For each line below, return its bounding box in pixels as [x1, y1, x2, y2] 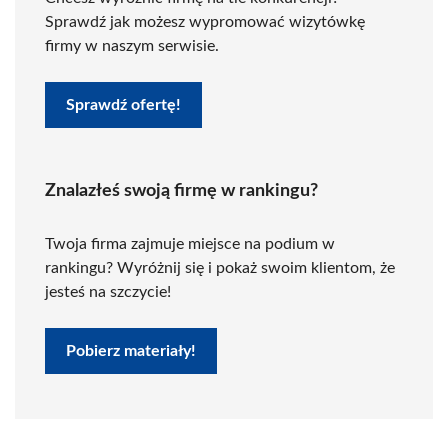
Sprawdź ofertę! [66, 97, 181, 113]
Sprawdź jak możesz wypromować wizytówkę [45, 14, 365, 30]
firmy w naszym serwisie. [45, 38, 219, 54]
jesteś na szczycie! [45, 284, 171, 300]
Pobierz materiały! [66, 343, 196, 359]
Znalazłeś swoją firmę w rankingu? [45, 182, 318, 200]
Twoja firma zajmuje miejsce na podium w [45, 236, 335, 252]
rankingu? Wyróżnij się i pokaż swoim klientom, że [45, 260, 395, 276]
